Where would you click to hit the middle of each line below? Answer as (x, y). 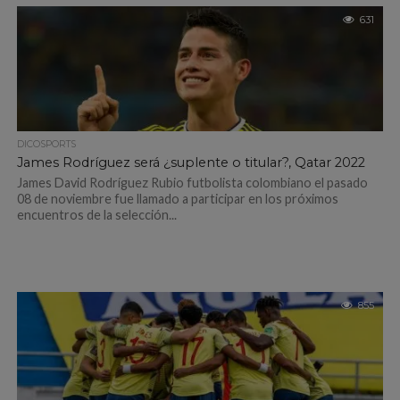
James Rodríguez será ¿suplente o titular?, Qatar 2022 (191, 162)
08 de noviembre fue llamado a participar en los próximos (177, 199)
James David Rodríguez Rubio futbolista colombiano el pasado (192, 183)
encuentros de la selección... (96, 215)
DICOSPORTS (46, 144)
